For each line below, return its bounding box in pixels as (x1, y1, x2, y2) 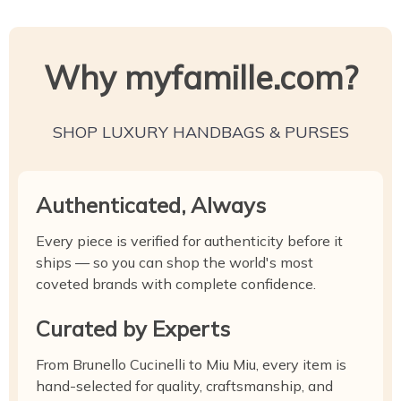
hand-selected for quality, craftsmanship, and (36, 377, 333, 395)
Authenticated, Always (36, 192, 266, 218)
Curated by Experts (36, 315, 230, 342)
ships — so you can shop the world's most (36, 253, 313, 271)
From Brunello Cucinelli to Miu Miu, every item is (36, 355, 346, 373)
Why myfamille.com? (43, 57, 358, 98)
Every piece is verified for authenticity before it (36, 232, 343, 250)
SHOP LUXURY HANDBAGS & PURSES (52, 122, 349, 142)
